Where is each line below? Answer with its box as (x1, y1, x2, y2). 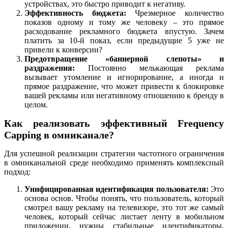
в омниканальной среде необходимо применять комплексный (4, 158, 224, 167)
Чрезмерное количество (126, 8, 224, 17)
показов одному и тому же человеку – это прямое (24, 17, 224, 26)
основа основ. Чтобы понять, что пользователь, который (24, 193, 224, 203)
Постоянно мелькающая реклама (75, 63, 224, 72)
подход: (4, 167, 31, 176)
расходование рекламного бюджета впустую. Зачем (24, 26, 224, 36)
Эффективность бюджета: (24, 8, 126, 17)
